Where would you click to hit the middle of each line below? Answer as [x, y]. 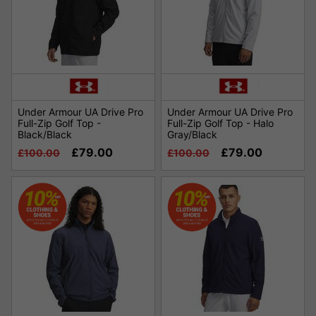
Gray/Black [192, 135]
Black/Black [45, 135]
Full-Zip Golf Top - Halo [220, 123]
